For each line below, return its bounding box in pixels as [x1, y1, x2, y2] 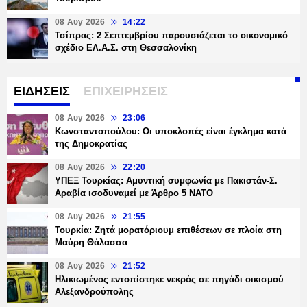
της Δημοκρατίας [55, 138, 127, 149]
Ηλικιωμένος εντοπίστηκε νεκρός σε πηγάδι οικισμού [55, 274, 284, 285]
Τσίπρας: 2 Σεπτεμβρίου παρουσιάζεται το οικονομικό [55, 30, 288, 41]
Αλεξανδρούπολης [55, 286, 134, 297]
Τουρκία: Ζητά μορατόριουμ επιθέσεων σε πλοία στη [55, 225, 282, 236]
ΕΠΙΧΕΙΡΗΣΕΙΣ [84, 84, 168, 99]
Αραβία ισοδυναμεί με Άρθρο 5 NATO [55, 188, 213, 199]
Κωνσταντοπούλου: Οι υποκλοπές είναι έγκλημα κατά [55, 126, 286, 137]
